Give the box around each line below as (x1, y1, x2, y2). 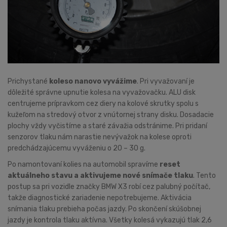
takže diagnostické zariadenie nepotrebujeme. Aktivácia (8, 193, 192, 202)
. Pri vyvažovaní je (137, 77, 195, 86)
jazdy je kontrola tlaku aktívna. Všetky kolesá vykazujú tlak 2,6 (8, 215, 212, 224)
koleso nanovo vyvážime (49, 77, 137, 86)
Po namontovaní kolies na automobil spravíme (8, 160, 160, 169)
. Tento (193, 171, 216, 180)
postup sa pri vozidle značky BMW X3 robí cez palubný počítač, (8, 182, 210, 191)
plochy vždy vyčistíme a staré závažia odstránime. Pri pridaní (8, 121, 207, 130)
